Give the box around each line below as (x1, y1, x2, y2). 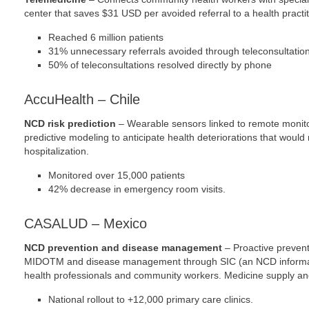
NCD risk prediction (24, 118, 116, 129)
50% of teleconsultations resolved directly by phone (48, 59, 272, 70)
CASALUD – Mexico (24, 216, 147, 231)
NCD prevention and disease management (24, 242, 222, 253)
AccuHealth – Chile (24, 92, 140, 107)
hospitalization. (24, 146, 89, 157)
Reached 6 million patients (48, 32, 163, 43)
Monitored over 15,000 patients (48, 170, 185, 181)
